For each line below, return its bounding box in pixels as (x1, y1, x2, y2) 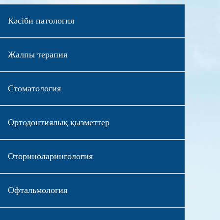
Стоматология (7, 83, 61, 93)
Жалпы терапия (7, 49, 67, 59)
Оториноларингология (7, 151, 93, 161)
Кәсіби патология (7, 15, 74, 26)
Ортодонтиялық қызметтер (7, 117, 110, 127)
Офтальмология (7, 185, 67, 195)
